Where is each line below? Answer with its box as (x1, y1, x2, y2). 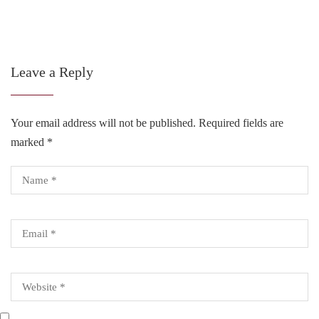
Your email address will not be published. (11, 117, 196, 129)
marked (11, 136, 47, 148)
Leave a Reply (11, 64, 93, 80)
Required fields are (196, 117, 283, 129)
